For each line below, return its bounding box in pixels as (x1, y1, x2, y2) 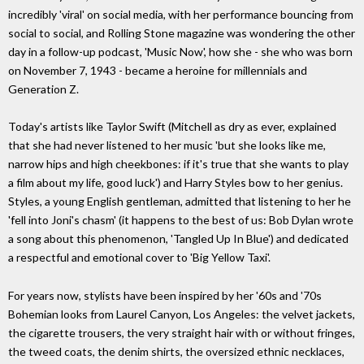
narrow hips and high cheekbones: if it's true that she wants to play (8, 157, 349, 171)
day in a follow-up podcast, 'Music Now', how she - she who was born (8, 44, 353, 58)
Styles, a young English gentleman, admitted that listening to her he (8, 194, 351, 209)
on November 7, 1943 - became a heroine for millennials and (8, 63, 307, 77)
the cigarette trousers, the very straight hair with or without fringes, (8, 326, 355, 340)
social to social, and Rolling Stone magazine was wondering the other (8, 25, 355, 40)
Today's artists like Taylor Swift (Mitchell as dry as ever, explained (8, 119, 336, 134)
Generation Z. (8, 81, 79, 96)
